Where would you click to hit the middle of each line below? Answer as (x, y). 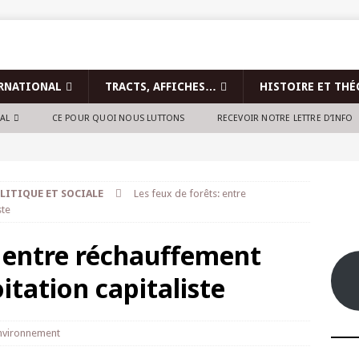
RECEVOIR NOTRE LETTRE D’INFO (285, 118)
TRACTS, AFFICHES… (161, 87)
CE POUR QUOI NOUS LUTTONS (118, 118)
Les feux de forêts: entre (190, 194)
